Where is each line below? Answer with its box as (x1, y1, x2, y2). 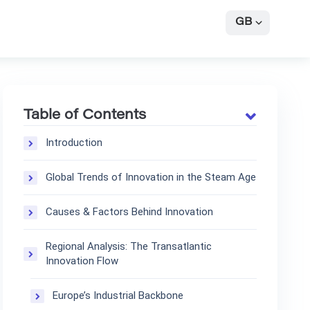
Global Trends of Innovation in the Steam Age (46, 171, 257, 183)
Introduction (46, 136, 103, 149)
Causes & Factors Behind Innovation (46, 206, 214, 218)
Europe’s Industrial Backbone (53, 289, 184, 302)
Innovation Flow (46, 255, 119, 267)
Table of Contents (24, 109, 147, 122)
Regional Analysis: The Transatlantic (46, 240, 212, 253)
